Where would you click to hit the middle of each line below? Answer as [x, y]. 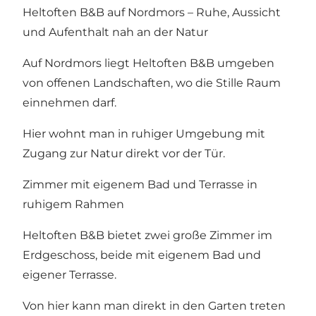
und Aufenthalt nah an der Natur [115, 32]
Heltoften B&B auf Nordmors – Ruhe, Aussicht [152, 13]
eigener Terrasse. [69, 275]
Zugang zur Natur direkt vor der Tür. [124, 154]
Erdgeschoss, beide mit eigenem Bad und [142, 255]
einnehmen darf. [69, 103]
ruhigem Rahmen [73, 205]
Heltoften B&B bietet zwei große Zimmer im [147, 236]
